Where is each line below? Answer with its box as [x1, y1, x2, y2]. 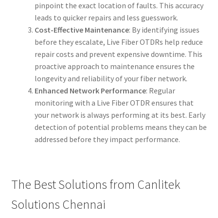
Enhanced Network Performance [34, 86, 146, 96]
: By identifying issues [128, 25, 200, 35]
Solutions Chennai [11, 196, 106, 212]
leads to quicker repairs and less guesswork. [34, 13, 178, 23]
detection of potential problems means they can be [34, 122, 207, 132]
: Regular [145, 86, 175, 96]
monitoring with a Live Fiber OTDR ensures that [34, 98, 194, 108]
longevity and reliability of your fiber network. [34, 73, 187, 84]
